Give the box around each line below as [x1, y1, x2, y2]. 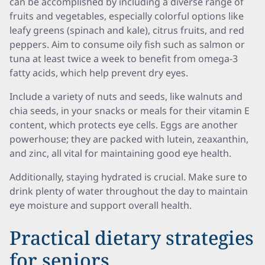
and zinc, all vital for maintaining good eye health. [9, 147, 231, 160]
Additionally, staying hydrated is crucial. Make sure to [9, 170, 247, 183]
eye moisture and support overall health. [9, 199, 192, 212]
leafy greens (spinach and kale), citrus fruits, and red [9, 24, 244, 37]
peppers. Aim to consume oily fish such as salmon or [9, 38, 245, 51]
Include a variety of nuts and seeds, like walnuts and [9, 90, 243, 103]
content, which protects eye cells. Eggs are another [9, 118, 238, 131]
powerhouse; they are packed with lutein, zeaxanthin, [9, 132, 248, 146]
